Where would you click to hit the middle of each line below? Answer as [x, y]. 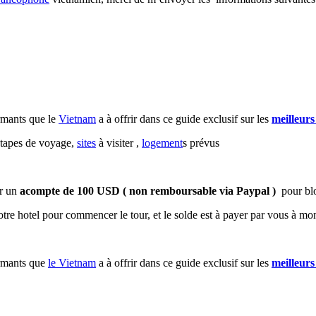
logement [162, 142]
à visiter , [119, 142]
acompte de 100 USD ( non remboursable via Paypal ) [149, 190]
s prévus [201, 142]
